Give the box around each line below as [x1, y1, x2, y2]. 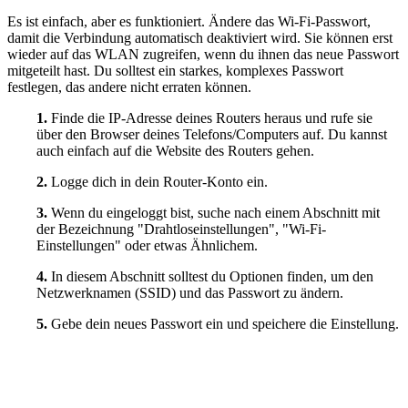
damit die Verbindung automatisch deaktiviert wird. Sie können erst [7, 29, 393, 46]
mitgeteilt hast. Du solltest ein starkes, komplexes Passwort [7, 62, 343, 78]
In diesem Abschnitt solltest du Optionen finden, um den [51, 268, 373, 284]
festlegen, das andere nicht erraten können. [7, 78, 251, 95]
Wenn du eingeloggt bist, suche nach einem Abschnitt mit [51, 204, 380, 220]
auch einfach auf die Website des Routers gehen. [36, 142, 314, 158]
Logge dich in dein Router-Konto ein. [51, 173, 268, 189]
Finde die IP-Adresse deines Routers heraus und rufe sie [51, 109, 372, 126]
